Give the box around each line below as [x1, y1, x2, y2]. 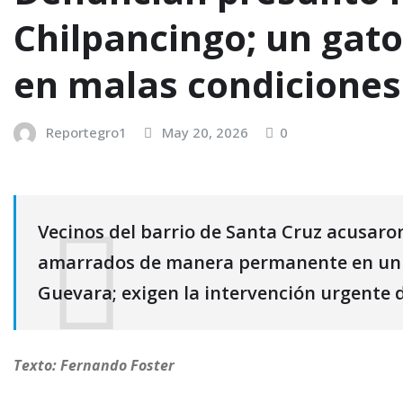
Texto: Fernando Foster [13, 354, 175, 375]
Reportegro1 [46, 122, 127, 141]
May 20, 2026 [162, 122, 248, 141]
